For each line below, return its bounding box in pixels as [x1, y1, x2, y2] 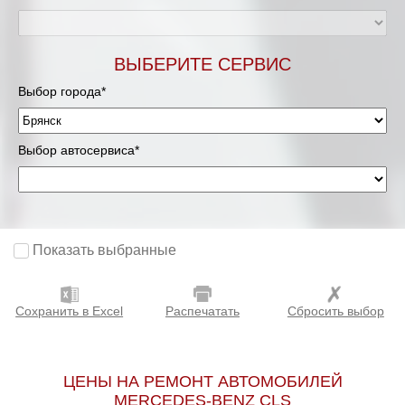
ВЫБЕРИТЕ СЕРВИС [114, 54, 291, 74]
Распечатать [165, 304, 240, 319]
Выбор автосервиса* [18, 143, 139, 157]
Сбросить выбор [287, 304, 384, 319]
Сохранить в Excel [15, 304, 124, 319]
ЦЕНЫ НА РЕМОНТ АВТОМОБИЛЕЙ [62, 372, 343, 391]
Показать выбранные [33, 242, 176, 259]
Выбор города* [18, 84, 106, 99]
